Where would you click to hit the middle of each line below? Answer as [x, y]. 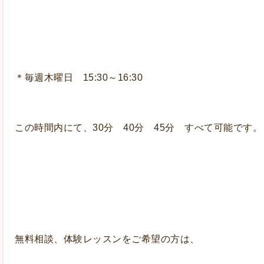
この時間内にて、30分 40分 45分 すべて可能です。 [138, 128]
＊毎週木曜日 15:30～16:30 [93, 78]
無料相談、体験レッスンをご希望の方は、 [107, 239]
